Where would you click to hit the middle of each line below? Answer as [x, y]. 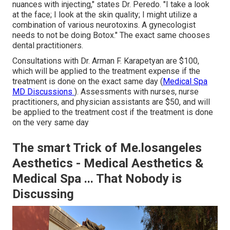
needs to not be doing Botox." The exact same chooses [111, 35]
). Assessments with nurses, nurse [137, 92]
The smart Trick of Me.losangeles [107, 148]
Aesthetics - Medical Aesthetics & [108, 164]
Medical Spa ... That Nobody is [97, 179]
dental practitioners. [48, 46]
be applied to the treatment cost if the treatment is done [113, 112]
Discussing [43, 194]
